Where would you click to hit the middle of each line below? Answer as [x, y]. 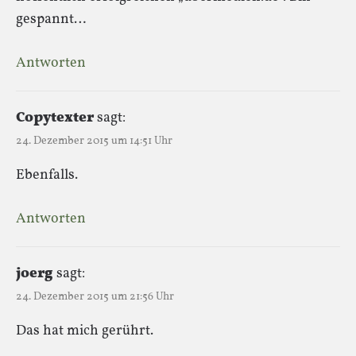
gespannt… [51, 19]
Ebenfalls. [47, 175]
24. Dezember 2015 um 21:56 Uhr [95, 296]
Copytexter [55, 118]
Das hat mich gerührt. [85, 331]
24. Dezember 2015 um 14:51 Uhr [94, 141]
